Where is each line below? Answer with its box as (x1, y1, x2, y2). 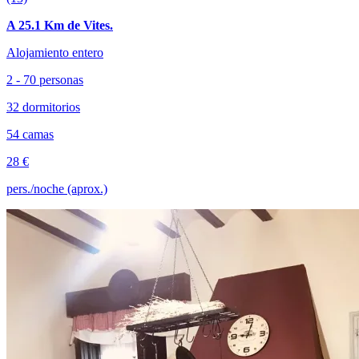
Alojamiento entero (6, 45, 103, 59)
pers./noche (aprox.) (6, 181, 107, 196)
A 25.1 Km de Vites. (6, 18, 113, 32)
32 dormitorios (6, 99, 80, 114)
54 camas (6, 127, 54, 141)
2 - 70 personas (6, 72, 83, 87)
